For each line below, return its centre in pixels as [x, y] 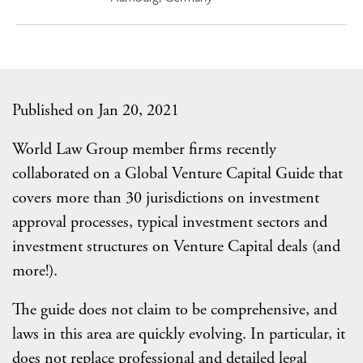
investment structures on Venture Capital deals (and [176, 246]
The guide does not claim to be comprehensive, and [175, 309]
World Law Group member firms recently [144, 149]
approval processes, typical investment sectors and [170, 222]
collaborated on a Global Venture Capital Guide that [177, 173]
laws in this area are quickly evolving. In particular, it [179, 333]
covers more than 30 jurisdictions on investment [166, 197]
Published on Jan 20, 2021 [96, 110]
